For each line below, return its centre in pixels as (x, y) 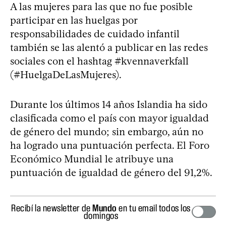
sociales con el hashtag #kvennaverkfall (99, 61)
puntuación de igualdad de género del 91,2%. (111, 172)
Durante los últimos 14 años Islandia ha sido (109, 104)
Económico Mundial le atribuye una (92, 159)
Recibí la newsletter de (52, 208)
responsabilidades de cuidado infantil (95, 34)
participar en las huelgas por (74, 20)
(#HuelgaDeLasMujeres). (66, 74)
